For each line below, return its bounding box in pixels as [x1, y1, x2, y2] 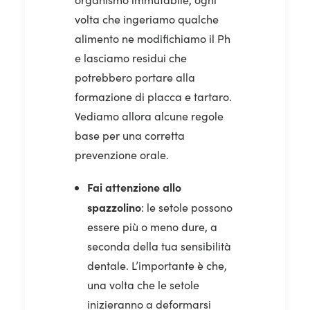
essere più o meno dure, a [87, 219, 217, 234]
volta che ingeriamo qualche [75, 11, 219, 26]
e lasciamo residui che [75, 50, 187, 65]
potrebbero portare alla [75, 69, 195, 84]
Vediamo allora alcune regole [75, 108, 224, 123]
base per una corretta [75, 127, 185, 143]
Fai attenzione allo [87, 179, 181, 194]
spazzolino [87, 199, 141, 215]
